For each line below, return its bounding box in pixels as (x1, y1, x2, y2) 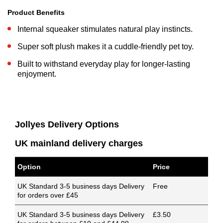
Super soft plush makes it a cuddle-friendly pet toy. (17, 42, 194, 51)
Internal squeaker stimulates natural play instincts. (17, 25, 193, 34)
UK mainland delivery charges (15, 138, 143, 149)
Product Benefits (7, 8, 65, 17)
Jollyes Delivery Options (15, 119, 119, 130)
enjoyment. (17, 70, 56, 79)
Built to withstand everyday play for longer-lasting (17, 60, 190, 69)
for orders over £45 (17, 191, 78, 200)
